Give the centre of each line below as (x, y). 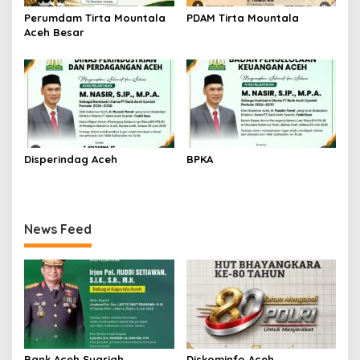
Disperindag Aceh (71, 160)
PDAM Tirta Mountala (242, 17)
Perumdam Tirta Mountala (95, 17)
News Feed (58, 229)
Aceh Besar (54, 32)
